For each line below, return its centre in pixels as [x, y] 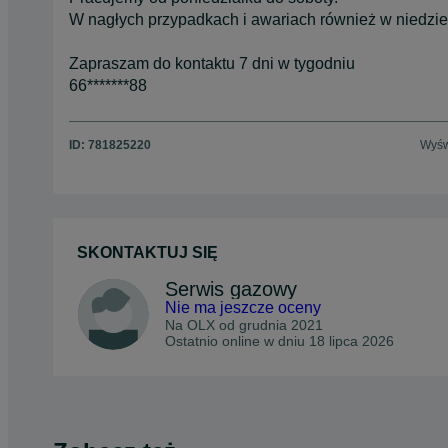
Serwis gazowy [231, 289]
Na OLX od [202, 325]
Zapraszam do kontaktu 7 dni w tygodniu [212, 63]
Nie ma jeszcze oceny [243, 308]
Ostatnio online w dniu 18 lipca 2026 [279, 341]
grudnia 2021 [281, 325]
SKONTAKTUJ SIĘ [147, 253]
